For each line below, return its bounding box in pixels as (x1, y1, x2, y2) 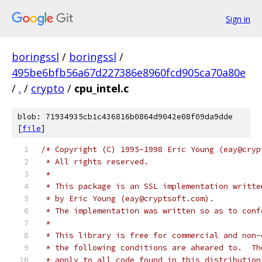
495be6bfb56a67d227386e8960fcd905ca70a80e (12, 65, 246, 80)
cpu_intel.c (74, 81, 129, 95)
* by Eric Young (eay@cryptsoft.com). (41, 194, 214, 204)
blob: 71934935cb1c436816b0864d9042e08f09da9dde (18, 112, 233, 122)
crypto (31, 81, 64, 95)
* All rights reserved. (41, 157, 149, 167)
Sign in (226, 13, 250, 25)
